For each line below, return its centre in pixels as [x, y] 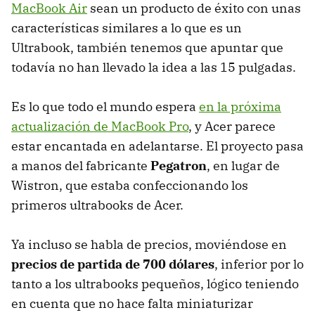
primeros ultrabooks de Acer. [97, 205]
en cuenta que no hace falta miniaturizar [132, 303]
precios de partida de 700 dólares [113, 264]
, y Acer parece [232, 126]
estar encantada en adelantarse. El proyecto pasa [157, 146]
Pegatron [179, 165]
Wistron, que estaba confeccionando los [130, 185]
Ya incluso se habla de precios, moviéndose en [149, 244]
